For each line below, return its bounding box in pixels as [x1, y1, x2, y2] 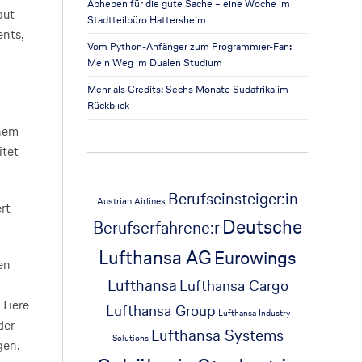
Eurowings [214, 246, 297, 270]
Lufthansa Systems [150, 324, 284, 347]
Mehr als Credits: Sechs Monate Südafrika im [87, 82, 289, 96]
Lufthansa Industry [217, 307, 290, 319]
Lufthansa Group [105, 300, 216, 321]
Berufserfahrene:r [93, 217, 221, 239]
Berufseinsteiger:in [168, 187, 299, 210]
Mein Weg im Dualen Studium [87, 56, 223, 69]
